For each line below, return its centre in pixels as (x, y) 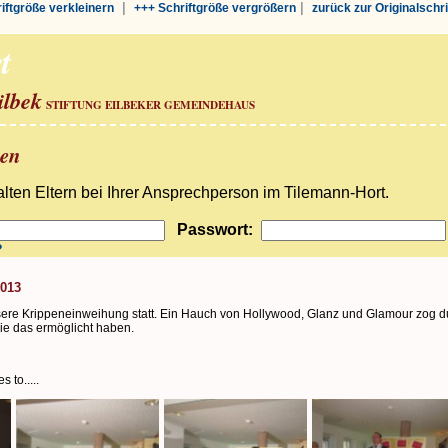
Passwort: (214, 229)
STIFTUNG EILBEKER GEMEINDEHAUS (151, 104)
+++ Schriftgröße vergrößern (214, 8)
